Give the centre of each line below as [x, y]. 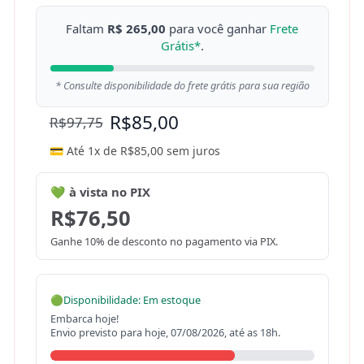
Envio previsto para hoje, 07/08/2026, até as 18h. [165, 333]
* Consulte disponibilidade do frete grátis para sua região [182, 85]
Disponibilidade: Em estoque [132, 299]
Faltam [87, 29]
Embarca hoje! [84, 319]
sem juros [191, 150]
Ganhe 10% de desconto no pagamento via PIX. [164, 242]
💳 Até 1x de [84, 150]
